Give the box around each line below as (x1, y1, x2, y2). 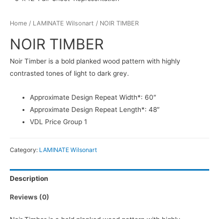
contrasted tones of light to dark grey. (10, 69, 129, 77)
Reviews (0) (10, 193, 49, 201)
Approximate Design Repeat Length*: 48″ (30, 105, 160, 113)
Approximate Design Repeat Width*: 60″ (30, 93, 157, 101)
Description (10, 174, 48, 182)
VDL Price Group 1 (30, 117, 88, 126)
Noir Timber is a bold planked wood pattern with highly (10, 57, 180, 65)
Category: (10, 146, 39, 153)
